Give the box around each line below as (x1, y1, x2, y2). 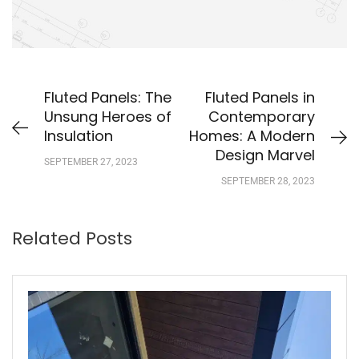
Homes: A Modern (189, 126, 315, 147)
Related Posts (12, 226, 132, 252)
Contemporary (208, 107, 315, 127)
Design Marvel (216, 145, 315, 166)
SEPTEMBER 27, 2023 (44, 156, 138, 168)
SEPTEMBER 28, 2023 (221, 175, 315, 188)
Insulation (44, 126, 113, 147)
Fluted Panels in (201, 87, 315, 108)
